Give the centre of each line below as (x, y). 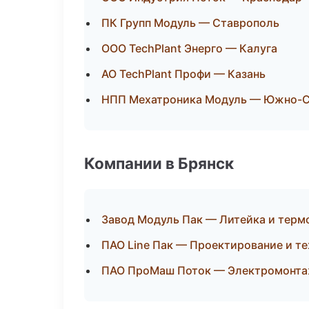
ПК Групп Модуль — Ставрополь (190, 23)
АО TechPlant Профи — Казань (183, 74)
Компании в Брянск (159, 163)
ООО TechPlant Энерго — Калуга (189, 48)
